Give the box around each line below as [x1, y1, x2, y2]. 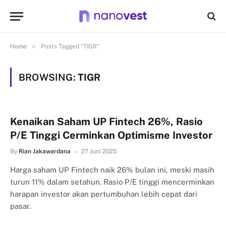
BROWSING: [19, 72, 78, 83]
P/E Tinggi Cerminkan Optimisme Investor [10, 129, 212, 141]
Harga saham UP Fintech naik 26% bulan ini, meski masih [10, 165, 214, 174]
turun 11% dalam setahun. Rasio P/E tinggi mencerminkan [10, 178, 214, 186]
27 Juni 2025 [81, 148, 117, 155]
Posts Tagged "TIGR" [41, 43, 99, 50]
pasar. [10, 202, 31, 210]
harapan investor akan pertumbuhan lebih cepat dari [10, 190, 197, 198]
